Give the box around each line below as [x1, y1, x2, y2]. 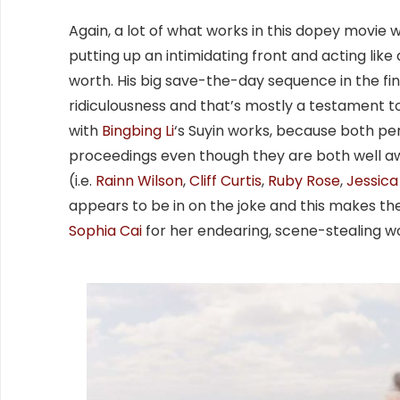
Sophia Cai [69, 220, 142, 241]
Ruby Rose [268, 170, 340, 191]
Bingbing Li [102, 120, 174, 141]
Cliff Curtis [189, 170, 262, 191]
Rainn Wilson [96, 170, 183, 191]
